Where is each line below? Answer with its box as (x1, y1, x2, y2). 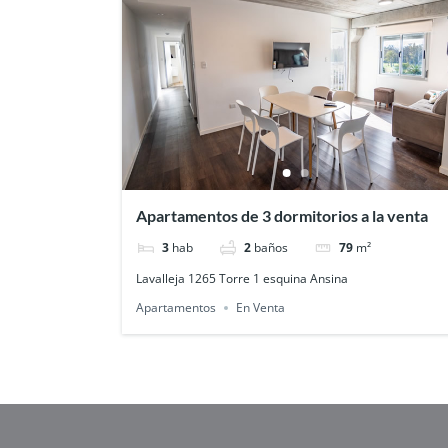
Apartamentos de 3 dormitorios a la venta (135, 205, 428, 225)
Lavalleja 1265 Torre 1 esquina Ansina (135, 269, 348, 287)
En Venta (235, 299, 285, 317)
